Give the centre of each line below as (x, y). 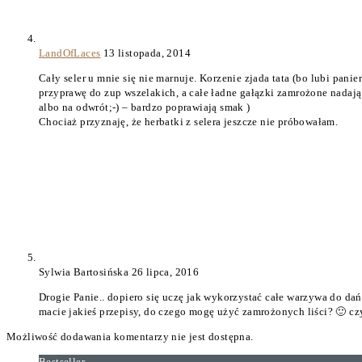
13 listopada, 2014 (147, 53)
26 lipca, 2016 (165, 272)
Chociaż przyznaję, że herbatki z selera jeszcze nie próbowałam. (189, 122)
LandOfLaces (70, 53)
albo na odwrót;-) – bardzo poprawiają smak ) (145, 107)
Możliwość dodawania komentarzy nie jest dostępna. (130, 337)
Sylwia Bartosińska (85, 272)
